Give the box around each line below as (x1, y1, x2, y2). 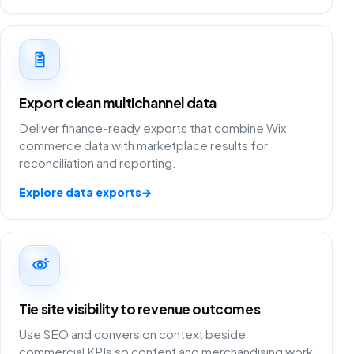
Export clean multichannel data (19, 94, 217, 112)
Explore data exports (19, 185, 142, 200)
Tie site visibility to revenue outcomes (19, 299, 261, 318)
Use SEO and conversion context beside (19, 326, 247, 341)
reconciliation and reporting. (19, 155, 177, 171)
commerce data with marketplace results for (19, 137, 269, 153)
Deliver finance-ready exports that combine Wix (19, 120, 287, 136)
